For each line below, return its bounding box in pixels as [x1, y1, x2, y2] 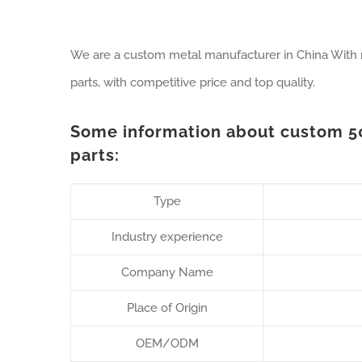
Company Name [120, 265, 213, 280]
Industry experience [111, 229, 223, 244]
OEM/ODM [135, 336, 199, 351]
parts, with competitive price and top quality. [70, 75, 315, 90]
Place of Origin [126, 301, 208, 315]
